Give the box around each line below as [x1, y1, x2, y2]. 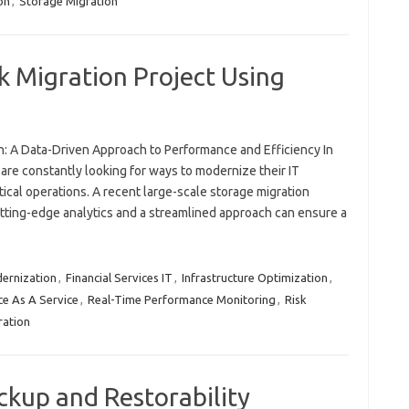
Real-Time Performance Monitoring [87, 293, 276, 306]
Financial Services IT [65, 271, 173, 284]
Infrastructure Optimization [181, 271, 328, 284]
